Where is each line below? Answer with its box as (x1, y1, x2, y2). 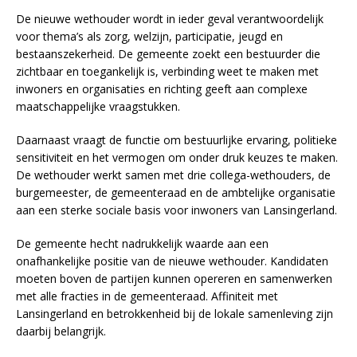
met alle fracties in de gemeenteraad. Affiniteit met (16, 288, 278, 304)
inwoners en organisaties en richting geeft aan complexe (16, 80, 308, 96)
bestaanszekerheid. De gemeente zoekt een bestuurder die (16, 45, 320, 61)
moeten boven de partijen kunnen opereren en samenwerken (16, 270, 332, 286)
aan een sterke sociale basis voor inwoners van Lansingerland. (16, 202, 337, 218)
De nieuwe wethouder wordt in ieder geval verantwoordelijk (16, 10, 324, 26)
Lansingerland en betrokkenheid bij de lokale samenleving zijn (16, 305, 333, 321)
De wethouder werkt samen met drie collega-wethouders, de (16, 167, 331, 182)
